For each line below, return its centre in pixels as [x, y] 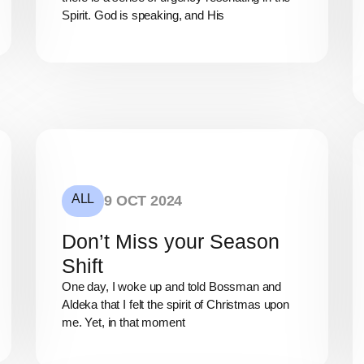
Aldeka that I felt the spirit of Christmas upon [175, 304]
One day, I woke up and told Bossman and [172, 286]
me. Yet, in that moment [123, 322]
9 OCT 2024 [143, 200]
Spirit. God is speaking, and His [143, 15]
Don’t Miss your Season [171, 241]
